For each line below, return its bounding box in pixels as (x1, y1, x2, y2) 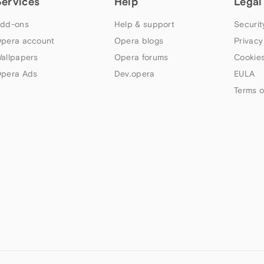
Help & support (114, 19, 175, 29)
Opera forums (114, 52, 169, 62)
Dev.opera (114, 69, 155, 79)
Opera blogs (114, 36, 164, 46)
